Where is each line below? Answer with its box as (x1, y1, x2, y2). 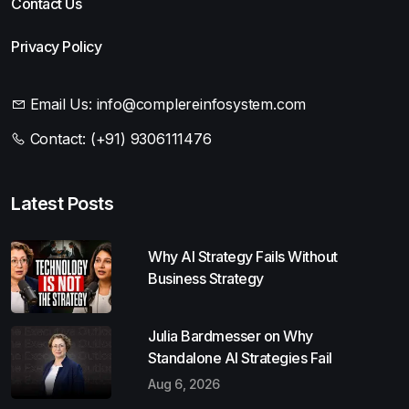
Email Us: (25, 94, 92, 113)
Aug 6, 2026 (148, 375, 220, 392)
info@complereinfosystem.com (96, 94, 307, 113)
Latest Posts (11, 192, 113, 215)
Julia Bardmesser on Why (148, 326, 313, 345)
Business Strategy (148, 268, 264, 288)
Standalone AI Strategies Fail (148, 348, 332, 367)
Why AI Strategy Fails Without (148, 246, 338, 266)
